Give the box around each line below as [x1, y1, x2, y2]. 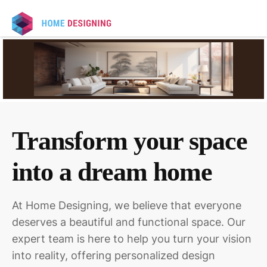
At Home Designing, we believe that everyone [12, 199, 241, 212]
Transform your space [12, 126, 247, 156]
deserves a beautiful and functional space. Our [12, 216, 246, 229]
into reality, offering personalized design [12, 249, 215, 262]
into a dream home [12, 157, 212, 187]
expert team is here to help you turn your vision [12, 232, 252, 246]
